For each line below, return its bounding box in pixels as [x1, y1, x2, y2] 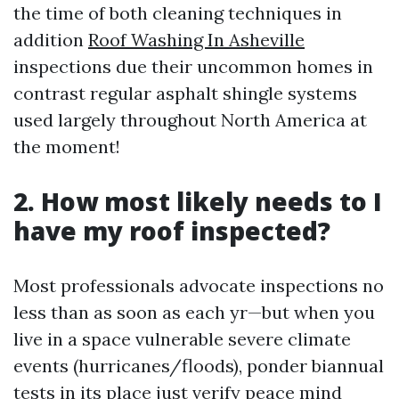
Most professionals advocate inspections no [13, 274, 384, 297]
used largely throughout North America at [13, 109, 367, 131]
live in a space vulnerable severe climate [13, 328, 351, 350]
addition [13, 28, 88, 51]
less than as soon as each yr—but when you [13, 301, 375, 323]
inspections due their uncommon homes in [13, 55, 373, 77]
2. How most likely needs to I [13, 184, 382, 218]
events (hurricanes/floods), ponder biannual [13, 354, 384, 377]
